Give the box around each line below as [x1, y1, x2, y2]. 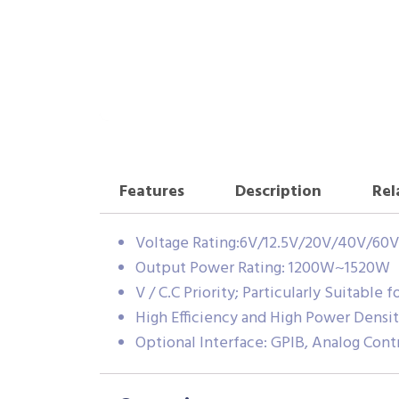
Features [118, 179, 184, 206]
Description [234, 179, 322, 206]
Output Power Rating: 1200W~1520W [135, 255, 390, 281]
